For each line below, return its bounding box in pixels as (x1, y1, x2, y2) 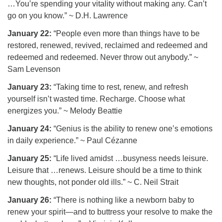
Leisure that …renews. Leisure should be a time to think (7, 166, 202, 174)
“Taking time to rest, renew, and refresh (52, 83, 188, 91)
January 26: (7, 196, 52, 204)
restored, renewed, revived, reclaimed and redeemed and (7, 41, 208, 50)
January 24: (7, 124, 52, 133)
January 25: (7, 154, 52, 163)
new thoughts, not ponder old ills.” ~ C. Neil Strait (7, 178, 178, 186)
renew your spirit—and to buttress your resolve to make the (7, 208, 213, 216)
